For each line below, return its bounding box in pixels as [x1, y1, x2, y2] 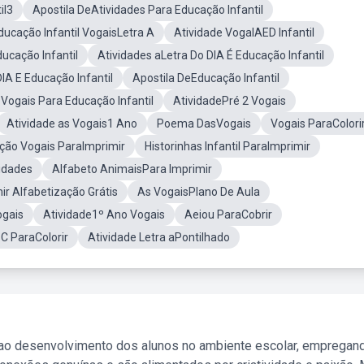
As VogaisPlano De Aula [137, 185, 260, 198]
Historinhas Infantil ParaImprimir [145, 140, 310, 153]
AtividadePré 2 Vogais [173, 94, 286, 107]
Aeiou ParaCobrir [184, 208, 272, 221]
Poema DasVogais [157, 117, 251, 130]
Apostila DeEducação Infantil [132, 71, 279, 84]
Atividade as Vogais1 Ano [6, 117, 137, 130]
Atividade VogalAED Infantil [174, 26, 314, 39]
